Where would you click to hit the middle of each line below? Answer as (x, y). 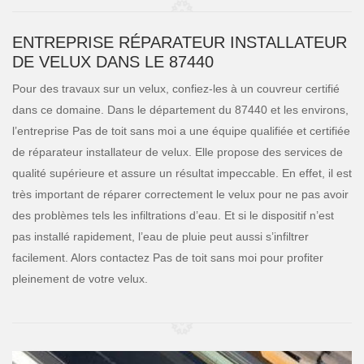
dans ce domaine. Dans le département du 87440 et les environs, (180, 110)
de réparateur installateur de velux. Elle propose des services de (178, 152)
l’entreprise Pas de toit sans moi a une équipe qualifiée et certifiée (181, 131)
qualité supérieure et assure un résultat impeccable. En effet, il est (182, 173)
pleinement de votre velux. (80, 279)
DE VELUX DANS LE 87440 (113, 62)
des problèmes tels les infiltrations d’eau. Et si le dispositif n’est (173, 215)
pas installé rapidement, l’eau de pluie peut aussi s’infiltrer (160, 236)
